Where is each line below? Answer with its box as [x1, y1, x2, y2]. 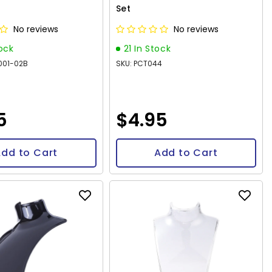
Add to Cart [154, 145, 218, 160]
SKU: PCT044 [115, 58, 162, 69]
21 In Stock [123, 42, 171, 55]
